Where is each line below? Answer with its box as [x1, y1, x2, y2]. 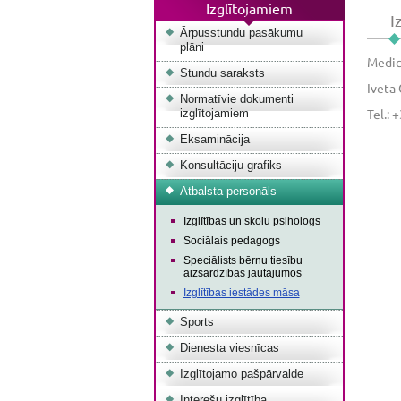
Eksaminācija [179, 132, 250, 146]
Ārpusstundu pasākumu [179, 26, 303, 39]
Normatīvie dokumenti [179, 92, 294, 106]
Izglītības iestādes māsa [183, 286, 300, 299]
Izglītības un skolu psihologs [183, 215, 320, 227]
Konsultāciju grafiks [179, 158, 282, 172]
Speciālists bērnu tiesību [183, 254, 303, 267]
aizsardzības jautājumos [183, 267, 302, 279]
